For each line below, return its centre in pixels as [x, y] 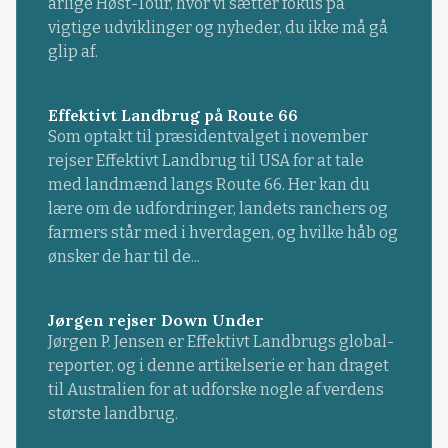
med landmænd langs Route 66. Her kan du [208, 184]
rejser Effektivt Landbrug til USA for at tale [205, 160]
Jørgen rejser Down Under [155, 319]
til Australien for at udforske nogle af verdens [215, 389]
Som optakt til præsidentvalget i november [207, 136]
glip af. [72, 51]
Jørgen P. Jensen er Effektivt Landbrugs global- [220, 341]
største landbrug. [112, 413]
